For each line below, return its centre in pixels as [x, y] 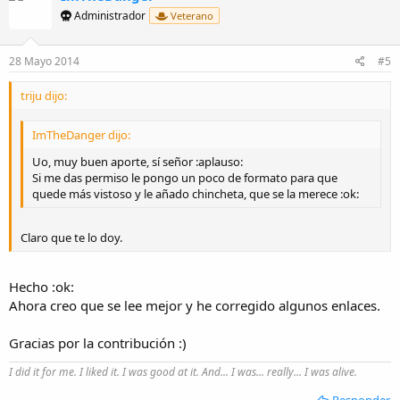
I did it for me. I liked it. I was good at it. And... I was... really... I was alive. [183, 371]
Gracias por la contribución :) [98, 342]
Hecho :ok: [42, 286]
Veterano [191, 15]
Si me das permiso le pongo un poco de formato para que [185, 177]
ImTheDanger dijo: [81, 134]
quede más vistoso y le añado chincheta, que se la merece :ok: [196, 193]
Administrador [108, 15]
